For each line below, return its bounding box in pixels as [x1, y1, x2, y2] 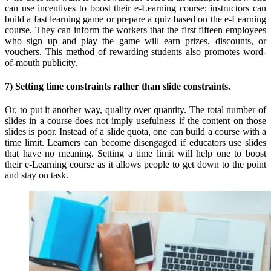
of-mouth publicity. [5, 57, 77, 68]
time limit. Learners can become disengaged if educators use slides [5, 137, 266, 148]
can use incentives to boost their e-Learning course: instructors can [5, 2, 266, 13]
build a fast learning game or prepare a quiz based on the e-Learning [5, 13, 266, 24]
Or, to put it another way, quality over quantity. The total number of [5, 105, 266, 116]
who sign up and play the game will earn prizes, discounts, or [5, 35, 266, 46]
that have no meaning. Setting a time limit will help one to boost [5, 148, 266, 159]
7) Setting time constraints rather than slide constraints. [5, 81, 233, 92]
